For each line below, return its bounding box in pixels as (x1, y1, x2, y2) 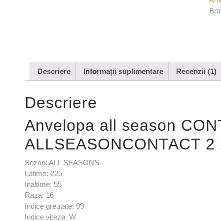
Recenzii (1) (176, 67, 217, 75)
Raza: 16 (25, 190, 54, 199)
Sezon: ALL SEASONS (25, 158, 99, 167)
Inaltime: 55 (25, 180, 62, 188)
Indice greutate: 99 (25, 201, 84, 210)
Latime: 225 (25, 169, 62, 178)
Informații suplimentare (83, 67, 163, 75)
